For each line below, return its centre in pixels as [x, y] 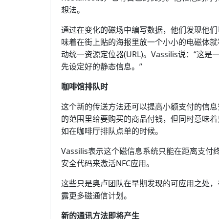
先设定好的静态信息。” [102, 66]
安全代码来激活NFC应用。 [108, 163]
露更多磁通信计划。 [96, 196]
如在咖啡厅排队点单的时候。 [112, 131]
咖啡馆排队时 [85, 87]
